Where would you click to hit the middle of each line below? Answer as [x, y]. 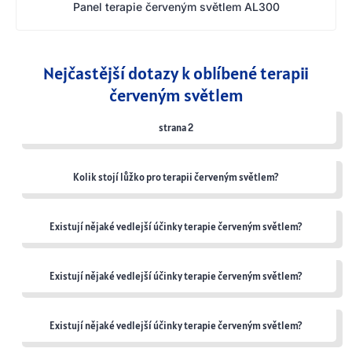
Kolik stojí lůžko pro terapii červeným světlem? [176, 178]
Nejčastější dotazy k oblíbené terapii [176, 73]
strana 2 [176, 128]
